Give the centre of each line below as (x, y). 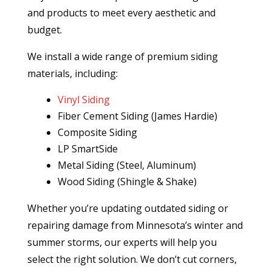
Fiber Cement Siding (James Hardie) (137, 116)
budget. (44, 30)
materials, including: (72, 74)
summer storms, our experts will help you (122, 243)
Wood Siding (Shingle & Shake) (127, 182)
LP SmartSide (87, 149)
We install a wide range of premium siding (122, 57)
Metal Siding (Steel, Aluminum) (127, 165)
